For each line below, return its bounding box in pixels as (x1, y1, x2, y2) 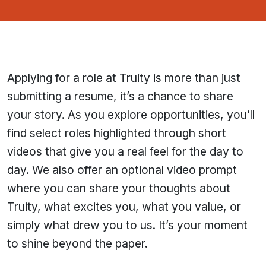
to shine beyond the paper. (7, 236, 148, 251)
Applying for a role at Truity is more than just (7, 71, 240, 85)
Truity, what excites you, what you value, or (7, 199, 241, 214)
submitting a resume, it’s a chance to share (7, 89, 233, 103)
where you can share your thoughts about (7, 181, 230, 195)
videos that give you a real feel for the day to (7, 144, 243, 159)
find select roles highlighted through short (7, 126, 226, 140)
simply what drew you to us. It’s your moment (7, 218, 248, 232)
